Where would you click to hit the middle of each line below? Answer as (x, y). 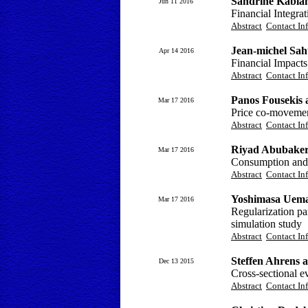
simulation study (266, 224)
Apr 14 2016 (176, 51)
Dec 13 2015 (176, 261)
